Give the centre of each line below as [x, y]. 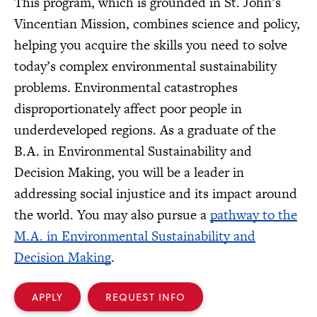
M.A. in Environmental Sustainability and [135, 236]
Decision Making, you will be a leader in [129, 173]
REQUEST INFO [145, 297]
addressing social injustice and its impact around [156, 194]
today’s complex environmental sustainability [145, 67]
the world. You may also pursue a [112, 215]
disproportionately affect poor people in [128, 109]
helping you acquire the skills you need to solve [151, 45]
